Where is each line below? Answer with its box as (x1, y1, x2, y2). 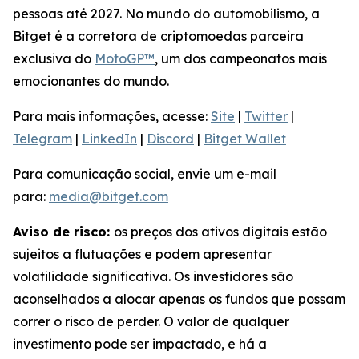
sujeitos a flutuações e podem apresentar (13, 246, 272, 262)
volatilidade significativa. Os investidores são (13, 268, 293, 284)
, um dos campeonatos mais (155, 50, 327, 67)
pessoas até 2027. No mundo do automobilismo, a (13, 6, 320, 22)
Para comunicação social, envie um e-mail (13, 166, 276, 182)
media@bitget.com (49, 188, 168, 204)
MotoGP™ (95, 50, 155, 67)
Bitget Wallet (204, 131, 286, 147)
